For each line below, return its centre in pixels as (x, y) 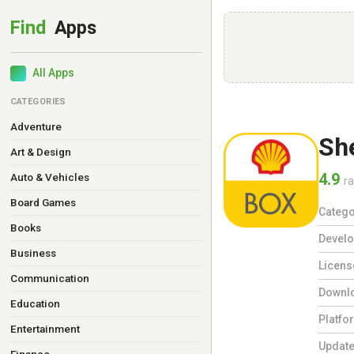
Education (35, 303)
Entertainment (45, 329)
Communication (49, 278)
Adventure (36, 126)
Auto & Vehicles (49, 177)
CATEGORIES (38, 102)
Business (33, 253)
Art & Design (40, 152)
